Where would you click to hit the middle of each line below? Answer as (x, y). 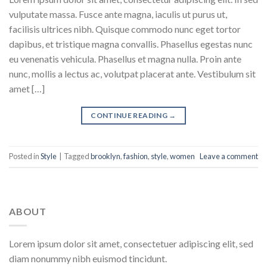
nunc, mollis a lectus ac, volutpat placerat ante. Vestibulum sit (132, 73)
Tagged (77, 156)
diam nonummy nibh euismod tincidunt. (88, 259)
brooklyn (105, 156)
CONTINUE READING (130, 115)
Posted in (25, 156)
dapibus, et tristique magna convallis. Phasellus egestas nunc (131, 44)
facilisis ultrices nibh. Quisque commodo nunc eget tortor (125, 29)
